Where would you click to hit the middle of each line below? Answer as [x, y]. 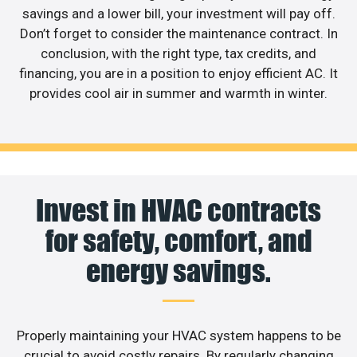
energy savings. [178, 271]
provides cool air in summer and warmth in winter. [178, 93]
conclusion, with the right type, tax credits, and [178, 53]
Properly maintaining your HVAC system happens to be [178, 336]
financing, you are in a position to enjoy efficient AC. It [178, 73]
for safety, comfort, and [178, 241]
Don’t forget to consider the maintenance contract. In [178, 33]
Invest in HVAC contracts [178, 211]
